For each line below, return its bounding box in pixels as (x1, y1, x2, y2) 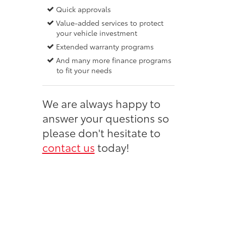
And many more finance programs (54, 55, 172, 65)
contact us (42, 139, 95, 154)
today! (94, 139, 130, 154)
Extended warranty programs (54, 41, 154, 51)
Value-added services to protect (54, 18, 164, 28)
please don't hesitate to (42, 125, 160, 140)
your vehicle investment (56, 28, 137, 38)
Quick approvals (54, 4, 111, 14)
